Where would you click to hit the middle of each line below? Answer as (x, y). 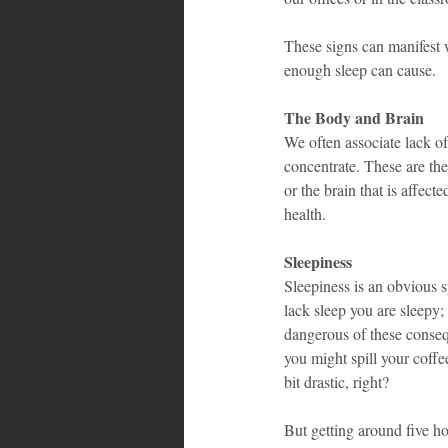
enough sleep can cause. (360, 69)
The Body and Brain (354, 117)
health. (305, 213)
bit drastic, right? (336, 381)
